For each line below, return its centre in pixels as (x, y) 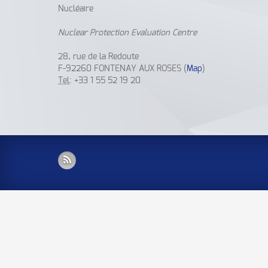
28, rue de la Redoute (98, 57)
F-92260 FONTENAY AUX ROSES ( (122, 69)
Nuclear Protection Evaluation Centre (127, 33)
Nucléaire (76, 9)
